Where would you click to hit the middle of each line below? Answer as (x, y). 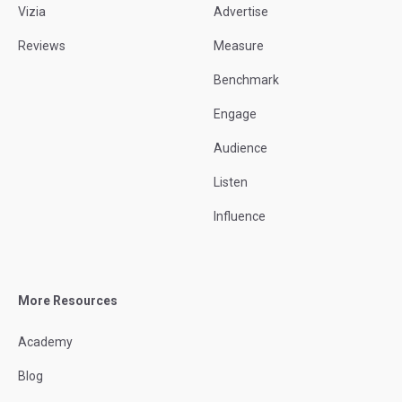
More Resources (68, 301)
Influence (240, 217)
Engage (235, 114)
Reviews (42, 46)
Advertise (241, 12)
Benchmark (246, 80)
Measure (239, 46)
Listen (231, 183)
